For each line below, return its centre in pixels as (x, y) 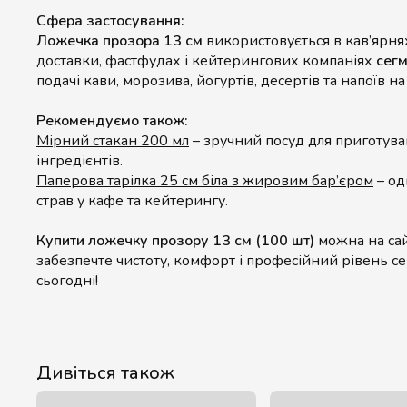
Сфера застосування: (110, 21)
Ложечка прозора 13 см (119, 41)
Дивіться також (105, 373)
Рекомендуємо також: (112, 121)
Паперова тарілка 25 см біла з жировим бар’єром (205, 181)
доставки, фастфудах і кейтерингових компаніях (206, 61)
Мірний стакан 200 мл (113, 141)
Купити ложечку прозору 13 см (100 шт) (175, 241)
